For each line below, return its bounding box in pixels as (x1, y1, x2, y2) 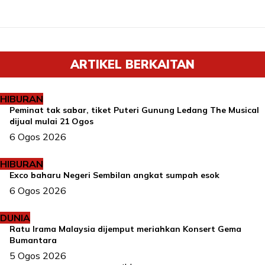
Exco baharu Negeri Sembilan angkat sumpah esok (9, 170, 219, 181)
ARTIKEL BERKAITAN (70, 57, 195, 72)
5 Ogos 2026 (9, 250, 66, 262)
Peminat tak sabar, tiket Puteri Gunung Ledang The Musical (9, 105, 259, 116)
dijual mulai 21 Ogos (9, 116, 93, 127)
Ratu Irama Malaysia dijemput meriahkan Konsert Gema (9, 224, 241, 235)
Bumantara (9, 235, 57, 246)
